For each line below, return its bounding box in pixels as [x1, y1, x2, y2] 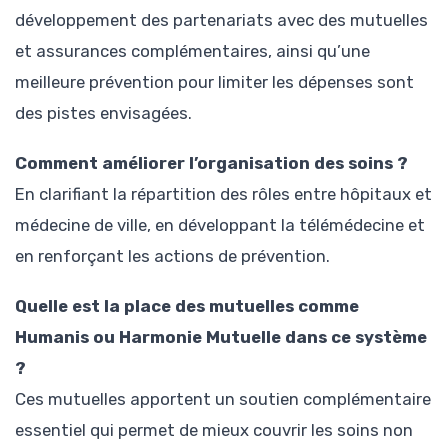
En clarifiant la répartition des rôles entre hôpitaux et [15, 183, 432, 204]
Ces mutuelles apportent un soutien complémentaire [15, 389, 431, 410]
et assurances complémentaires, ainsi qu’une [15, 40, 370, 61]
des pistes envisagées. [15, 102, 192, 123]
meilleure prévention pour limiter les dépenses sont [15, 71, 414, 92]
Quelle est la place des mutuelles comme [15, 296, 359, 317]
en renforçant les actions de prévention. [15, 245, 330, 266]
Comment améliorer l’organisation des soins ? [15, 152, 408, 173]
